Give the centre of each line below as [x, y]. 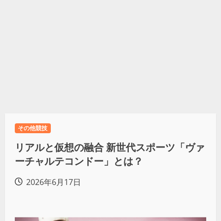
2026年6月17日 [53, 182]
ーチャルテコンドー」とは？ [79, 161]
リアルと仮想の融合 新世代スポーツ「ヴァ [110, 147]
